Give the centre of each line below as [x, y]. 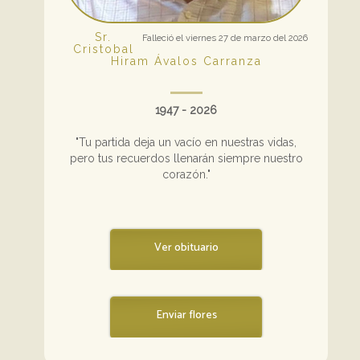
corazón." [186, 174]
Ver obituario [186, 247]
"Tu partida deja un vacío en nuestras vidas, [186, 142]
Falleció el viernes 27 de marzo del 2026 [225, 37]
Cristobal [103, 49]
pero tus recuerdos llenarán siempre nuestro [186, 158]
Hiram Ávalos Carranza [186, 61]
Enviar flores [186, 315]
